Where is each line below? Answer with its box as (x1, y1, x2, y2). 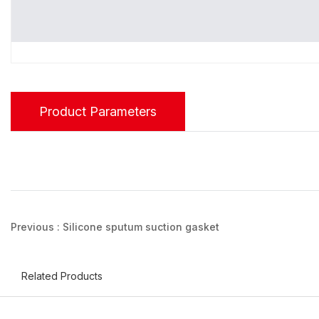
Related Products (21, 269, 103, 282)
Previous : (11, 220, 63, 233)
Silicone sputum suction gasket (63, 220, 219, 233)
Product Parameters (39, 103, 157, 119)
